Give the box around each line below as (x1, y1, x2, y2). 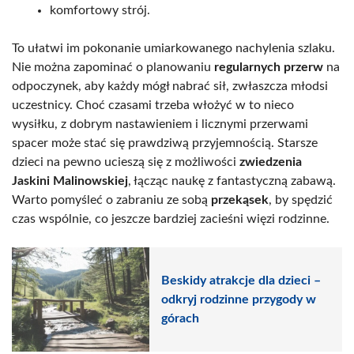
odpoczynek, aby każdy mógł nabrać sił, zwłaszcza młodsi (12, 79, 328, 92)
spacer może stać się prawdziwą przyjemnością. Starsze (12, 136, 318, 149)
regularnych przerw (214, 60, 323, 73)
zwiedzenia (239, 155, 302, 168)
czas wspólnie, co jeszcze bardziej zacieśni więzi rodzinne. (12, 212, 330, 225)
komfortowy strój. (50, 3, 150, 17)
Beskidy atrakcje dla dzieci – (161, 274, 321, 288)
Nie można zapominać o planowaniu (12, 60, 214, 73)
